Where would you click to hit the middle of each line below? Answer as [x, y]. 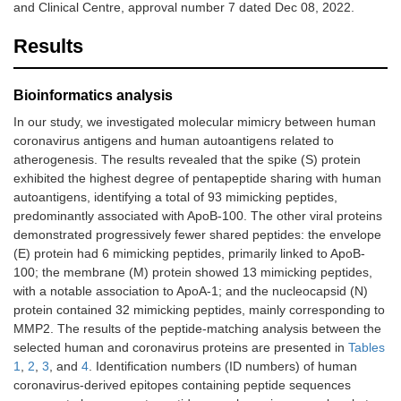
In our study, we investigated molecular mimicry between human [195, 122]
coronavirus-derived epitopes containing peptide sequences [182, 385]
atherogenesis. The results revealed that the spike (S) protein [187, 160]
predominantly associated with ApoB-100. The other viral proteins [198, 216]
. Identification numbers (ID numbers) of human [223, 367]
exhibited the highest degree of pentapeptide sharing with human [197, 179]
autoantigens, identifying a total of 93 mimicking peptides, [175, 197]
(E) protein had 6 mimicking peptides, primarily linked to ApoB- [189, 254]
